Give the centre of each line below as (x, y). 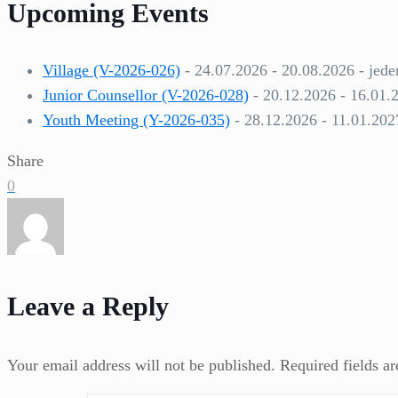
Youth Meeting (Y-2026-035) (136, 119)
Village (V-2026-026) (111, 70)
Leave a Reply (88, 306)
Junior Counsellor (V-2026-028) (146, 95)
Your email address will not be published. (141, 365)
